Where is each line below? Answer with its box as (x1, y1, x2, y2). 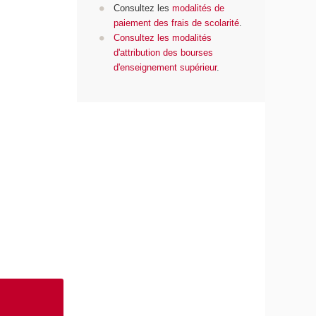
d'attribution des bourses (113, 47, 213, 59)
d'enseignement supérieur (113, 62, 217, 73)
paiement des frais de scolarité (113, 18, 239, 29)
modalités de (171, 3, 224, 14)
